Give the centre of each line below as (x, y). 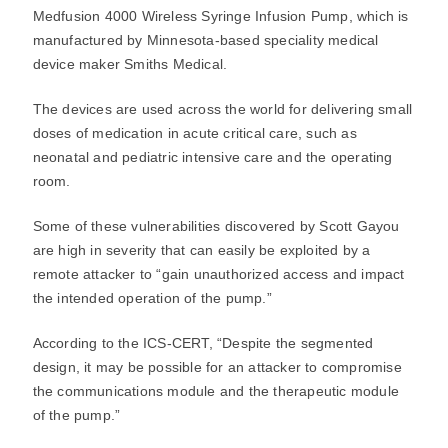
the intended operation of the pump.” (152, 298)
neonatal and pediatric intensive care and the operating (212, 157)
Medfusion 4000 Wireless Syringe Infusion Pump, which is (220, 16)
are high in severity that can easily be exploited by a (201, 250)
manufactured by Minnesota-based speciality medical (205, 40)
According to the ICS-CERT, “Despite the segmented (203, 343)
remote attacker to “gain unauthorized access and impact (218, 274)
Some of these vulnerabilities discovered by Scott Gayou (216, 226)
